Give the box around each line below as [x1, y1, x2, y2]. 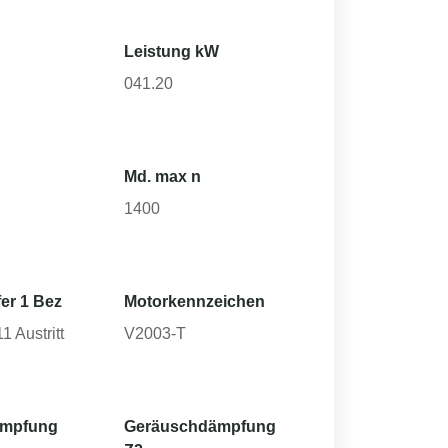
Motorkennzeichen [124, 293, 266, 310]
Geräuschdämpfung [124, 418, 277, 435]
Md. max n [124, 168, 202, 185]
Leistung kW [124, 43, 220, 60]
